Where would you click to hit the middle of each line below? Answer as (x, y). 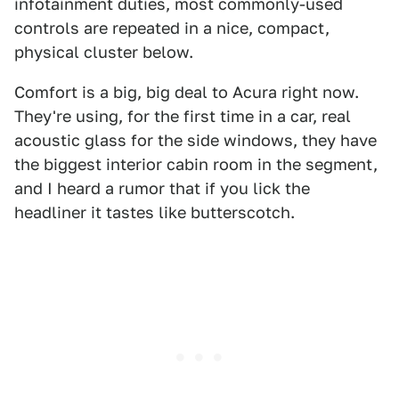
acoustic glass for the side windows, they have (195, 140)
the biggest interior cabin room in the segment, (196, 164)
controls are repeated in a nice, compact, (172, 28)
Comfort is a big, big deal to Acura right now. (187, 92)
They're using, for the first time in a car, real (183, 116)
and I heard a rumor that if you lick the (162, 188)
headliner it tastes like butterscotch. (155, 212)
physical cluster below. (104, 52)
